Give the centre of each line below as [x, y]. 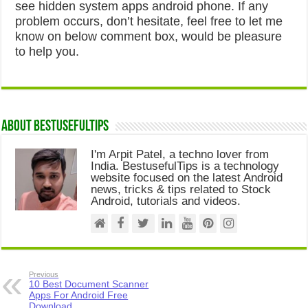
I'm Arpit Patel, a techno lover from [180, 154]
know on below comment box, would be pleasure [149, 36]
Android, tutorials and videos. [166, 201]
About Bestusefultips [55, 127]
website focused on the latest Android [187, 178]
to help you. [47, 52]
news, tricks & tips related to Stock [181, 189]
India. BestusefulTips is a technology [185, 166]
